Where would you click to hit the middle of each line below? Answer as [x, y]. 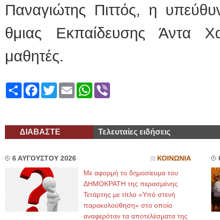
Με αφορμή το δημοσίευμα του [131, 173]
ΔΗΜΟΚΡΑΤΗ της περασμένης [131, 184]
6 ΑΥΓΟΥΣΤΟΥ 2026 [44, 158]
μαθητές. [34, 56]
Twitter [69, 86]
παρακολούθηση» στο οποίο [128, 205]
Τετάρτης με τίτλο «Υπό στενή [129, 194]
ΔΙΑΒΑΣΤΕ [40, 132]
